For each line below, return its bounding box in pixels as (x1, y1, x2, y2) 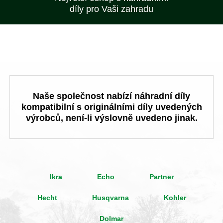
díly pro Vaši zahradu (70, 4, 153, 14)
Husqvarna (92, 194, 129, 202)
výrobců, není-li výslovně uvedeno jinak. (25, 113, 198, 123)
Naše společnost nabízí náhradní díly (33, 91, 190, 101)
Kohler (163, 194, 186, 202)
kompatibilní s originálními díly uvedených (21, 102, 202, 112)
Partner (149, 173, 174, 181)
